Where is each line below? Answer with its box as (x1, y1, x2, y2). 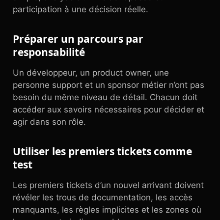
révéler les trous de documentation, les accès (13, 192, 192, 202)
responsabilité (13, 45, 85, 59)
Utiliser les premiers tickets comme (13, 144, 192, 158)
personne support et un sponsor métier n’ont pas (13, 80, 204, 90)
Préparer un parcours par (13, 32, 143, 46)
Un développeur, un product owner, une (13, 68, 169, 78)
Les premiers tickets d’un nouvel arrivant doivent (13, 180, 204, 190)
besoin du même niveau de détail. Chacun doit (13, 92, 197, 102)
